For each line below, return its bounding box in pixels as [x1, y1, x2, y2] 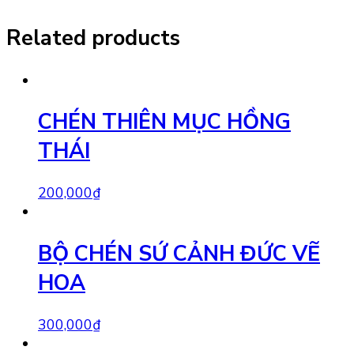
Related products [6, 24, 180, 54]
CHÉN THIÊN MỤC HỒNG [38, 107, 291, 137]
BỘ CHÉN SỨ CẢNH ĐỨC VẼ [38, 239, 320, 269]
